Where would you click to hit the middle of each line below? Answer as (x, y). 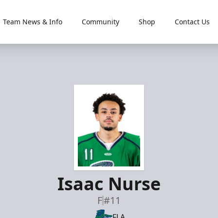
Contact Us (192, 22)
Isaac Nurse (109, 184)
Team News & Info (32, 22)
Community (100, 22)
